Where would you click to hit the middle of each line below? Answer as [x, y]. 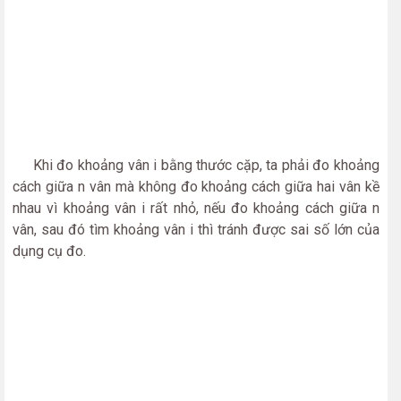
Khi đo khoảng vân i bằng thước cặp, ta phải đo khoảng [196, 165]
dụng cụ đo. [49, 251]
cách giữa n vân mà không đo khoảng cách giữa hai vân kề [196, 187]
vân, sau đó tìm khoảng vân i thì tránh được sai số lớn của [196, 230]
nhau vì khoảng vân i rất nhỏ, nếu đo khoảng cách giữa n [196, 208]
